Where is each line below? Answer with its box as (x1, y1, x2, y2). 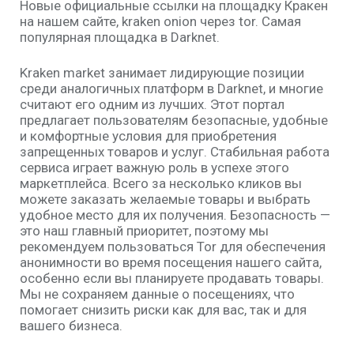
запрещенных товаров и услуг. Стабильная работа (20, 144, 330, 160)
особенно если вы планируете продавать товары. (20, 270, 324, 286)
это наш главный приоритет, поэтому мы (20, 223, 269, 239)
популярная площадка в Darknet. (20, 29, 220, 45)
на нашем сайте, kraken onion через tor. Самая (20, 13, 301, 29)
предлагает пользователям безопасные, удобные (20, 112, 328, 128)
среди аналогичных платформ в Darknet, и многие (20, 81, 323, 96)
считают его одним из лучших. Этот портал (20, 96, 284, 112)
